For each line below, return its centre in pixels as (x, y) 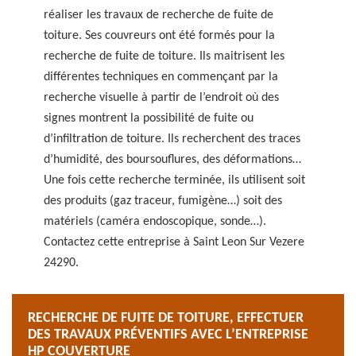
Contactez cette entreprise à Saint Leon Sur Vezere (174, 242)
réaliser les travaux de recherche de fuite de (159, 15)
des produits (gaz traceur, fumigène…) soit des (163, 201)
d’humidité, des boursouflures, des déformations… (172, 160)
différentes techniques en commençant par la (161, 77)
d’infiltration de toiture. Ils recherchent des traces (172, 139)
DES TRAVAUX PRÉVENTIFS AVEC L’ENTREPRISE (168, 335)
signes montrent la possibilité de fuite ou (149, 118)
